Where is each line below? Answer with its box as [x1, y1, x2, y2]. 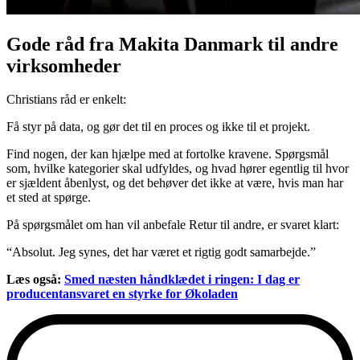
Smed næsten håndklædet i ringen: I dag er [64, 272, 300, 287]
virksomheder [6, 55, 121, 76]
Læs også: [6, 272, 61, 287]
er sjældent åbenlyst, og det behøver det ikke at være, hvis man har [6, 176, 343, 190]
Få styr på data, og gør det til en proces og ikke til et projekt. [6, 120, 310, 134]
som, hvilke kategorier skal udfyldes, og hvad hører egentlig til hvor [6, 162, 349, 176]
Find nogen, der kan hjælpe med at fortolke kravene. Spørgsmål [6, 147, 329, 162]
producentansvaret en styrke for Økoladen [6, 287, 238, 301]
